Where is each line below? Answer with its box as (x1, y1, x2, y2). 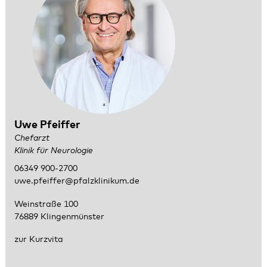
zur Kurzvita (14, 235, 63, 244)
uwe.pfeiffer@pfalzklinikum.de (14, 177, 139, 185)
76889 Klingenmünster (14, 212, 104, 221)
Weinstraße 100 (14, 200, 78, 209)
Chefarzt (14, 134, 49, 143)
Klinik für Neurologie (14, 147, 93, 156)
